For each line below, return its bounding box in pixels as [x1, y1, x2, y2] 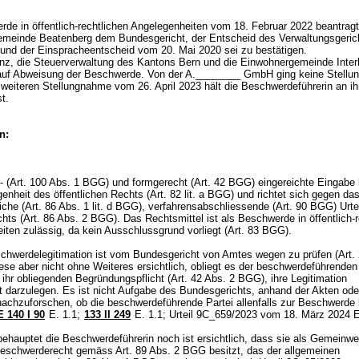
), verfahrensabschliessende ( [139, 200, 276, 212]
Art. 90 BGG [276, 200, 333, 212]
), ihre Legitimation [261, 272, 347, 284]
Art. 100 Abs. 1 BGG [10, 176, 106, 188]
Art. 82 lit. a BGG [150, 188, 231, 200]
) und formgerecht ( [106, 176, 194, 188]
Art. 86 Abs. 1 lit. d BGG [25, 200, 139, 212]
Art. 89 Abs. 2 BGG [115, 345, 206, 357]
